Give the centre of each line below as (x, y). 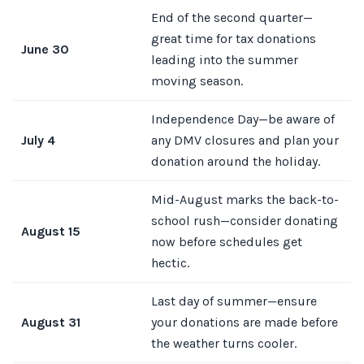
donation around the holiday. (236, 161)
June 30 (45, 49)
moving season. (197, 81)
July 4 (38, 140)
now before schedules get (227, 242)
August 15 (51, 231)
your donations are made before (245, 322)
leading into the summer (225, 60)
